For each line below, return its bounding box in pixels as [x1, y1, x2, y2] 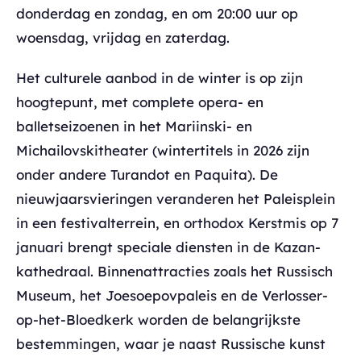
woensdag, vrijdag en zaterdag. [16, 28, 230, 46]
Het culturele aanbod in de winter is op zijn [16, 68, 303, 86]
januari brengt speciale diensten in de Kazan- [16, 238, 321, 255]
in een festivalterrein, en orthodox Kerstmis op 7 [16, 214, 338, 231]
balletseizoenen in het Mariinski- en [16, 117, 252, 135]
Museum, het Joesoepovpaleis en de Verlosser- [16, 286, 328, 304]
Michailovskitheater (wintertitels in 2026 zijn [16, 141, 309, 159]
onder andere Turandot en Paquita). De [16, 165, 278, 183]
